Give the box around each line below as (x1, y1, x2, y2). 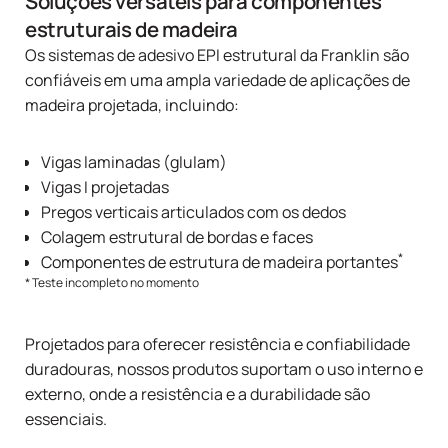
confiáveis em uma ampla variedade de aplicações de (25, 69, 410, 92)
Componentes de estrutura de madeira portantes (41, 251, 398, 274)
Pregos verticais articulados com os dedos (41, 201, 346, 224)
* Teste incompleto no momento (25, 274, 199, 292)
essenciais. (25, 408, 107, 431)
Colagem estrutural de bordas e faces (41, 226, 313, 249)
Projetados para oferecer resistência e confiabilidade (25, 333, 410, 356)
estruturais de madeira (25, 15, 238, 44)
